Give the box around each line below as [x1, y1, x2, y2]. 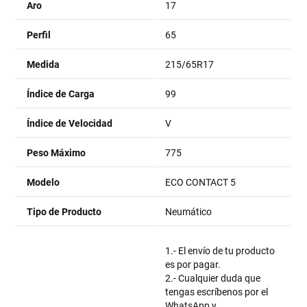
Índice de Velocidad [27, 118, 113, 129]
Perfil [27, 29, 51, 40]
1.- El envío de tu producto [165, 245, 275, 256]
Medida [27, 59, 60, 70]
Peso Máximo [27, 147, 86, 158]
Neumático [165, 206, 212, 217]
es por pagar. [165, 259, 221, 270]
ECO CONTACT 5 [165, 177, 236, 188]
